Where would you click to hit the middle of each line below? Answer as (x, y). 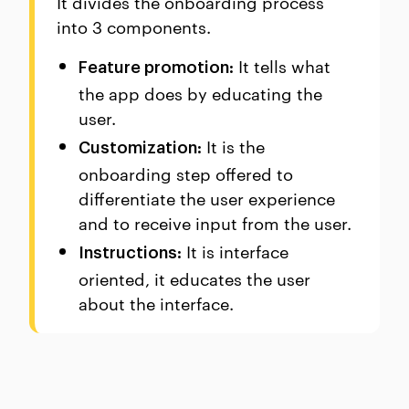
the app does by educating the (200, 92)
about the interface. (156, 302)
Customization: (140, 147)
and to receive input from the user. (215, 222)
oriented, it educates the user (194, 278)
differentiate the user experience (207, 197)
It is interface (235, 250)
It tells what (282, 65)
